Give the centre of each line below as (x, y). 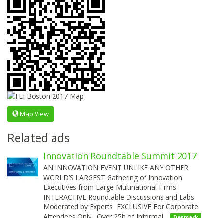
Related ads (38, 137)
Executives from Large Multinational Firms (110, 187)
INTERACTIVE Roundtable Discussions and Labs (119, 197)
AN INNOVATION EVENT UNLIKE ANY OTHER (117, 167)
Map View (34, 114)
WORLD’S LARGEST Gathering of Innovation (113, 177)
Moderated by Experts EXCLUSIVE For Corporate (121, 206)
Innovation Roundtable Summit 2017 (120, 155)
